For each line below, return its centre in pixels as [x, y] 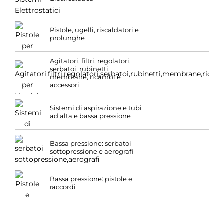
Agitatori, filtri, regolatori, [90, 61]
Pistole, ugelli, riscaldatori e [94, 30]
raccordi [63, 187]
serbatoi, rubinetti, [80, 69]
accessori [65, 85]
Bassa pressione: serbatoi [91, 144]
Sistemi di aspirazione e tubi [96, 108]
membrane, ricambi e [85, 77]
